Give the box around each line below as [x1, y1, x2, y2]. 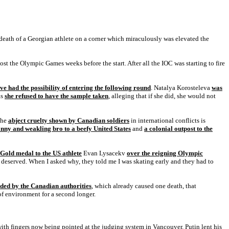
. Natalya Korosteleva [151, 84, 212, 91]
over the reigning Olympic [127, 149, 203, 157]
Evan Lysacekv [82, 149, 127, 157]
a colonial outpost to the [144, 125, 213, 132]
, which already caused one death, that [91, 182, 196, 190]
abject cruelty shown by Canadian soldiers [8, 117, 129, 124]
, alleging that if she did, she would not [108, 92, 216, 100]
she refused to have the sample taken [5, 92, 108, 100]
